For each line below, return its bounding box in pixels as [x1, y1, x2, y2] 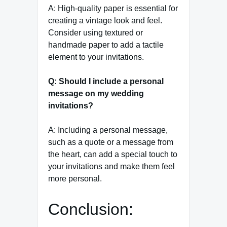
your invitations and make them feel [48, 162, 175, 171]
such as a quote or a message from [48, 138, 173, 147]
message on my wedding [48, 89, 144, 98]
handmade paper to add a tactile [48, 41, 164, 50]
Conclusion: [48, 200, 133, 219]
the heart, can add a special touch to [48, 150, 177, 159]
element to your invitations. [48, 53, 144, 62]
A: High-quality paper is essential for [48, 4, 178, 13]
